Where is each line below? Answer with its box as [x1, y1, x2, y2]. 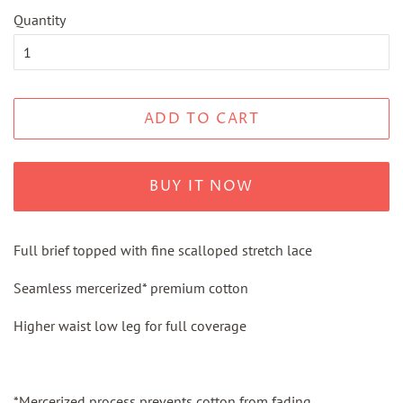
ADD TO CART [143, 108, 260, 129]
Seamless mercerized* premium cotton [13, 278, 252, 297]
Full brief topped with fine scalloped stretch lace [13, 240, 312, 259]
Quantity [13, 10, 66, 29]
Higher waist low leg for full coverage [13, 316, 246, 335]
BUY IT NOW [149, 176, 254, 197]
